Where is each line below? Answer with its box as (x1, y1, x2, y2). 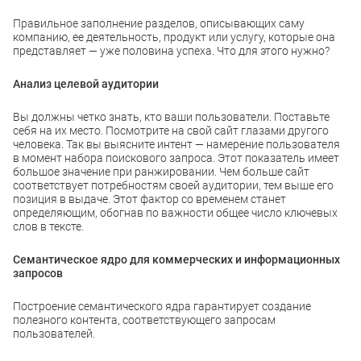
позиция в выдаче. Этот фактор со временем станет (13, 193, 286, 205)
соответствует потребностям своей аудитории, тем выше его (13, 179, 334, 192)
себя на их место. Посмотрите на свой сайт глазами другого (13, 124, 329, 137)
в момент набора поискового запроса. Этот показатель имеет (13, 151, 339, 164)
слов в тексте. (13, 220, 84, 233)
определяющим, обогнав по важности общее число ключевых (13, 206, 338, 219)
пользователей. (13, 327, 95, 340)
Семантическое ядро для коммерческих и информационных (13, 253, 340, 266)
